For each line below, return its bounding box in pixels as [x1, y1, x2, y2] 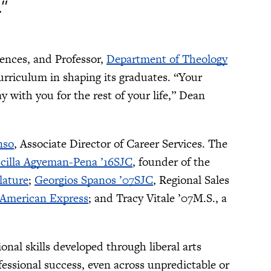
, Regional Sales [153, 172, 229, 189]
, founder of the [132, 154, 210, 171]
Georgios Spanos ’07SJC [34, 172, 153, 189]
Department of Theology [106, 51, 227, 68]
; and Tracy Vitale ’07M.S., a [88, 190, 227, 207]
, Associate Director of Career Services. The [14, 135, 227, 152]
